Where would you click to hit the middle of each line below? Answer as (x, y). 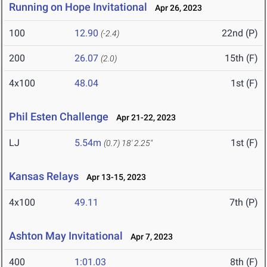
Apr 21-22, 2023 (143, 118)
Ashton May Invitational (66, 236)
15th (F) (241, 58)
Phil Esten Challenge (59, 117)
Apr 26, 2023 (176, 8)
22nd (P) (240, 33)
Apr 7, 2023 (149, 237)
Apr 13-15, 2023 (114, 177)
